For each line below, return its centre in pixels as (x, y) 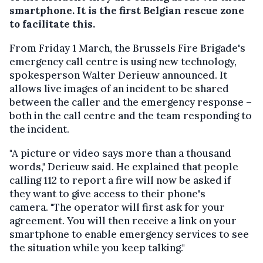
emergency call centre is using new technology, (123, 61)
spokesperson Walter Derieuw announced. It (118, 75)
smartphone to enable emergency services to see (129, 234)
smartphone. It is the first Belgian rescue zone (127, 10)
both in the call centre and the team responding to (131, 115)
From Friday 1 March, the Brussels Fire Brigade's (127, 48)
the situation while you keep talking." (97, 247)
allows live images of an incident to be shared (119, 88)
